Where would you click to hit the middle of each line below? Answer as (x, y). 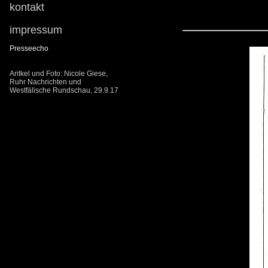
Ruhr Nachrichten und (45, 82)
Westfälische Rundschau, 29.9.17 (64, 90)
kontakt (27, 7)
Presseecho (29, 48)
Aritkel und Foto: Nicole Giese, (59, 74)
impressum (36, 30)
